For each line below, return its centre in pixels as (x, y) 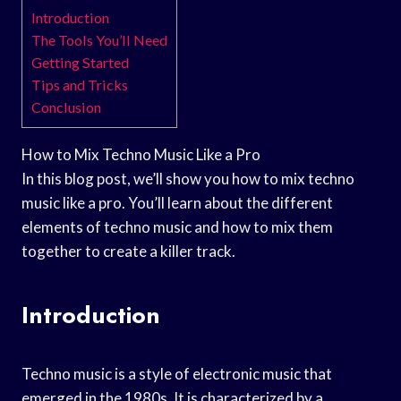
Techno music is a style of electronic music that (177, 373)
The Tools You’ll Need (99, 39)
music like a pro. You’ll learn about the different (177, 202)
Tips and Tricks (80, 84)
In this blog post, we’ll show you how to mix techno (188, 178)
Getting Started (80, 62)
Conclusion (66, 107)
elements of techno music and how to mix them (177, 226)
